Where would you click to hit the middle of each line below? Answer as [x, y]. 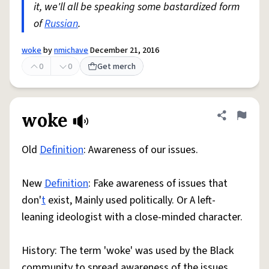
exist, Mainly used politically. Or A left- [131, 200]
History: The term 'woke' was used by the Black [128, 251]
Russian [61, 24]
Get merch [116, 67]
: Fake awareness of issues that [158, 183]
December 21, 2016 [124, 50]
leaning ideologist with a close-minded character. [132, 217]
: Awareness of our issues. [141, 150]
